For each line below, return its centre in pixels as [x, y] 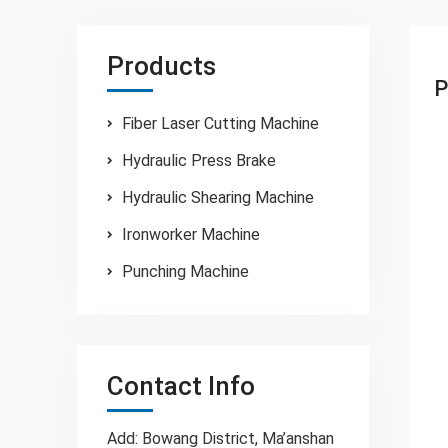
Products [162, 66]
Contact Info [181, 386]
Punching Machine [186, 271]
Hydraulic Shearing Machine [218, 197]
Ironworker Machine [191, 234]
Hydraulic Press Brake [199, 160]
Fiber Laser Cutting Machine [221, 123]
